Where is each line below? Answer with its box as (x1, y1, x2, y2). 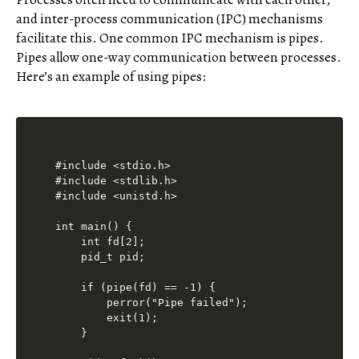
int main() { (55, 220, 133, 233)
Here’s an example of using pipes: (16, 67, 206, 86)
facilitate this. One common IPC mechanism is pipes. (16, 28, 324, 47)
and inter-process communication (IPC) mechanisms (16, 9, 323, 28)
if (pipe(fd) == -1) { (55, 281, 216, 294)
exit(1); (55, 312, 159, 325)
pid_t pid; (55, 251, 146, 264)
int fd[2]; (55, 236, 146, 248)
